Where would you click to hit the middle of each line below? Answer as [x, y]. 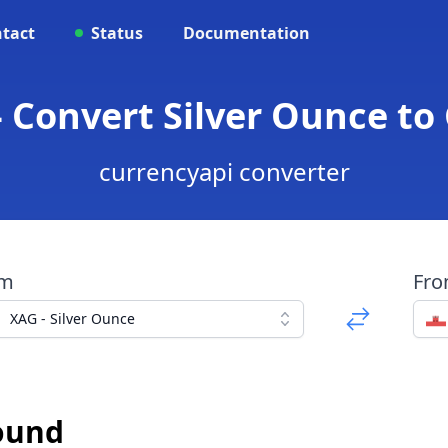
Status [117, 33]
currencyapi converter [224, 171]
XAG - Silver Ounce [72, 318]
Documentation [246, 33]
